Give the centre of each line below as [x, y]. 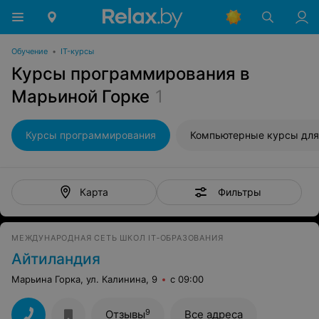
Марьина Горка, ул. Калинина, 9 [84, 279]
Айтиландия [56, 259]
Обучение [30, 51]
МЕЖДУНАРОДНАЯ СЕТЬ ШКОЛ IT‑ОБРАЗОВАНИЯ [117, 238]
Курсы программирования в [131, 74]
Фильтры [239, 192]
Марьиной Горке [80, 96]
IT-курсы [77, 51]
